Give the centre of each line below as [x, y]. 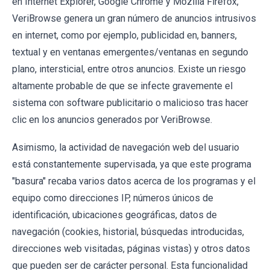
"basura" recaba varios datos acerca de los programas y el [134, 181]
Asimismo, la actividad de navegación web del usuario [126, 147]
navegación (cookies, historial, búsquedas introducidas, [128, 232]
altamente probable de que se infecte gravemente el [122, 86]
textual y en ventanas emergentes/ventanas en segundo [130, 52]
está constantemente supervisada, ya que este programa [132, 164]
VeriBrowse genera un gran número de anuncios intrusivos [134, 18]
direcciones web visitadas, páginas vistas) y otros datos [131, 249]
